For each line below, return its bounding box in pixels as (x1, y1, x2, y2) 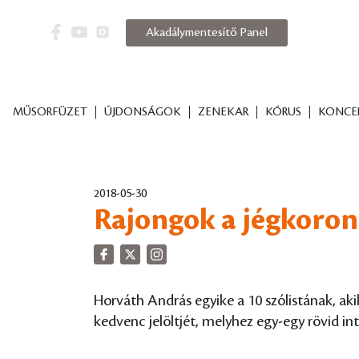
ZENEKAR (197, 106, 248, 119)
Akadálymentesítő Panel (146, 26, 268, 40)
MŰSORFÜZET (12, 106, 87, 119)
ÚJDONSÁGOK (103, 106, 181, 119)
